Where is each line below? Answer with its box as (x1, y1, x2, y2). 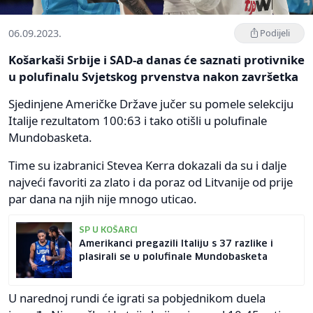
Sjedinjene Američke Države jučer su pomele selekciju (8, 95, 293, 112)
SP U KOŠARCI (79, 226, 138, 235)
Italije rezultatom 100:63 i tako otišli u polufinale (8, 112, 267, 129)
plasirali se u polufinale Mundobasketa (79, 252, 268, 262)
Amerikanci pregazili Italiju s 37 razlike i (79, 238, 273, 249)
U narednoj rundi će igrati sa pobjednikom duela (8, 289, 265, 306)
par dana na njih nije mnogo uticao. (8, 190, 197, 207)
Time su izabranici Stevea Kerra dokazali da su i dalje (8, 156, 286, 173)
